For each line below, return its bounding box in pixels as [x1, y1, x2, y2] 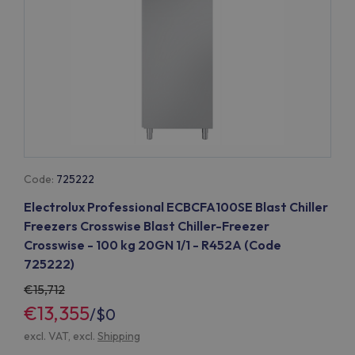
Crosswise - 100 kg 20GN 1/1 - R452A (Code [24, 237, 281, 253]
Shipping [97, 329, 140, 343]
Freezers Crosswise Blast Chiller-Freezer [24, 218, 269, 234]
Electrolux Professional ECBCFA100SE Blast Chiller [24, 199, 328, 215]
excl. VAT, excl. [24, 329, 97, 343]
